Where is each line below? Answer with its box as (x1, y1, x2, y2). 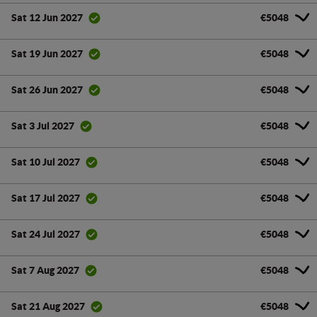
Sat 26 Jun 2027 (11, 84, 83, 96)
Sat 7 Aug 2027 (11, 265, 79, 277)
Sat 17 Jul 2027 (11, 192, 80, 204)
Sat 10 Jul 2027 (11, 156, 80, 168)
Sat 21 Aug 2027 (11, 301, 85, 313)
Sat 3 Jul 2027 (11, 120, 74, 132)
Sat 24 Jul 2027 (11, 229, 80, 241)
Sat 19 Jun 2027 (11, 48, 83, 60)
